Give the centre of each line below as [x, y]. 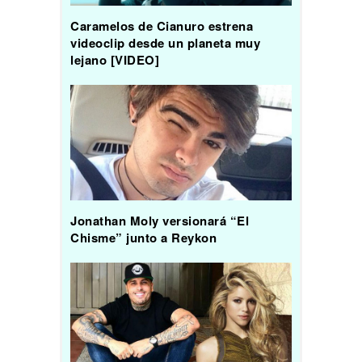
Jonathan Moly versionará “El [160, 221]
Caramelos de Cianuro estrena [162, 25]
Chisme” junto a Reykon [143, 238]
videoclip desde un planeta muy [165, 42]
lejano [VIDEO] [115, 59]
